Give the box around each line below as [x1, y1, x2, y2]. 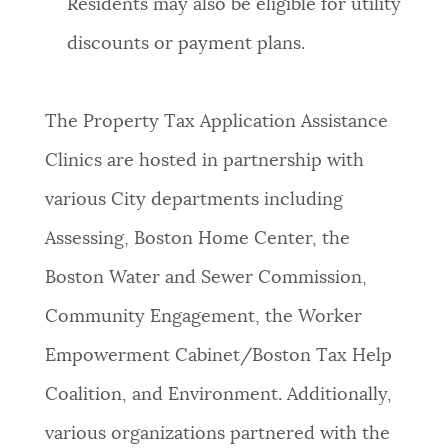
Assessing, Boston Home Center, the [44, 230, 350, 249]
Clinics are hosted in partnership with [44, 152, 364, 171]
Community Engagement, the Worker [44, 308, 362, 327]
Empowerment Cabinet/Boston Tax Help [44, 347, 392, 366]
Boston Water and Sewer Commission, [44, 269, 367, 288]
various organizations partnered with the [44, 425, 390, 444]
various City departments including [44, 191, 343, 210]
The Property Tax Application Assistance [44, 113, 388, 132]
